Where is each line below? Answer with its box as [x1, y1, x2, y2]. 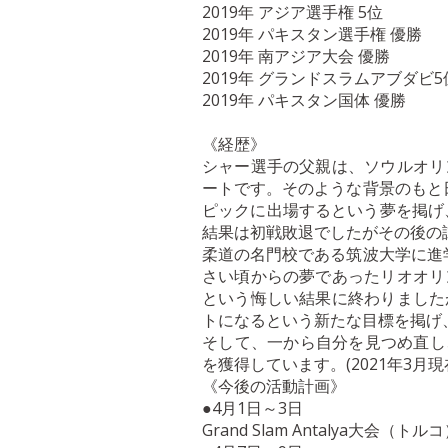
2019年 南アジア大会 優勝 [202, 45, 390, 67]
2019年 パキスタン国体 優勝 [202, 89, 406, 111]
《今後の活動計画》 [202, 375, 346, 397]
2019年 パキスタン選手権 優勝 [202, 23, 422, 45]
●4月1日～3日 [202, 397, 303, 419]
